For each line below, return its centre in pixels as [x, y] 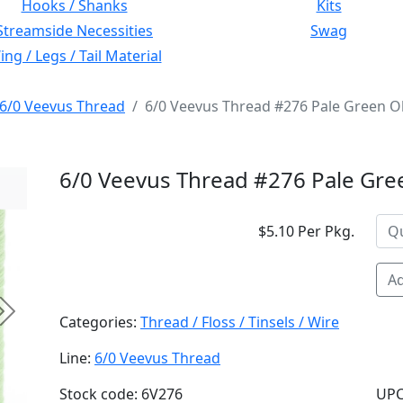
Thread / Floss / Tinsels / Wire [240, 322]
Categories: [100, 322]
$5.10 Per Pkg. [306, 231]
